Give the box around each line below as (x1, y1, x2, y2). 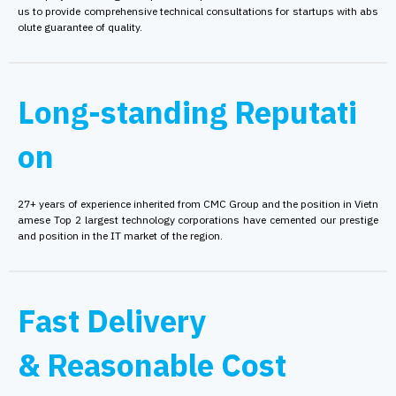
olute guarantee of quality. (18, 20, 142, 34)
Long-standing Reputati (18, 92, 357, 133)
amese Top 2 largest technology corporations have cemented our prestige (18, 213, 378, 226)
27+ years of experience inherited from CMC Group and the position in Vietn (18, 197, 378, 210)
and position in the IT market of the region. (18, 229, 223, 242)
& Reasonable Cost (18, 345, 286, 385)
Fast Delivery (18, 301, 206, 341)
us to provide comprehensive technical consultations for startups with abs (18, 4, 378, 18)
